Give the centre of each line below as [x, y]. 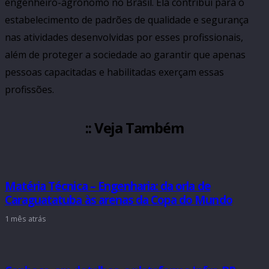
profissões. [29, 89]
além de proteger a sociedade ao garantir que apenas [125, 55]
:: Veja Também [134, 127]
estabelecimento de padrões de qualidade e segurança [127, 20]
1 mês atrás [26, 218]
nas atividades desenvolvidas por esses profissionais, [124, 37]
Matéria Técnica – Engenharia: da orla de [108, 186]
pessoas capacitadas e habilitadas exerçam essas [114, 72]
